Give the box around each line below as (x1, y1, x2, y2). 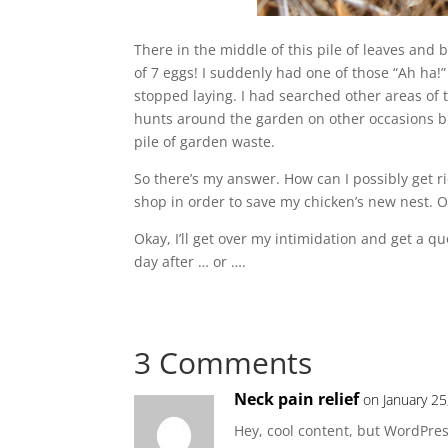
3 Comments (134, 342, 313, 384)
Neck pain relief (234, 388, 360, 411)
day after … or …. (134, 252, 247, 272)
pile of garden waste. (134, 132, 276, 152)
